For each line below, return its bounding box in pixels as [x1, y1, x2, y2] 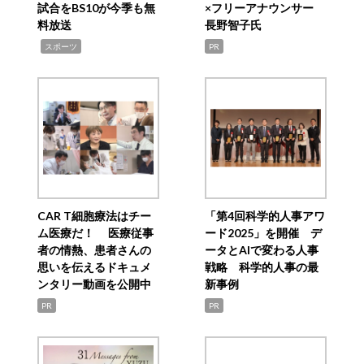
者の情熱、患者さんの [37, 242, 152, 257]
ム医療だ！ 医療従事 [37, 225, 154, 240]
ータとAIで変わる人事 [204, 242, 318, 257]
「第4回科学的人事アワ [204, 208, 325, 223]
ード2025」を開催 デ [204, 225, 322, 240]
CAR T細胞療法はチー [37, 208, 152, 223]
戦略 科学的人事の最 [204, 259, 318, 274]
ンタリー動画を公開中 [37, 276, 152, 291]
